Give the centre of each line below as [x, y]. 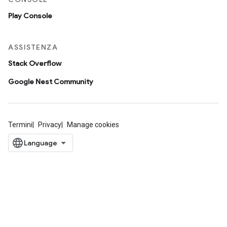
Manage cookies [93, 125]
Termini [20, 125]
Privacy [50, 125]
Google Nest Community [51, 82]
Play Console [30, 16]
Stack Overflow [35, 63]
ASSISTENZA [33, 47]
